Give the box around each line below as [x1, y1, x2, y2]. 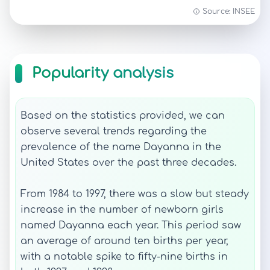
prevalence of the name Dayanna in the [20, 142, 221, 152]
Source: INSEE [202, 7, 255, 16]
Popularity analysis [32, 65, 174, 81]
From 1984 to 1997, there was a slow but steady [20, 189, 249, 199]
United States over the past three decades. [20, 157, 236, 168]
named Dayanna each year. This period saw [20, 220, 241, 231]
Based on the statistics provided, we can [20, 110, 225, 121]
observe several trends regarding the [20, 126, 207, 137]
